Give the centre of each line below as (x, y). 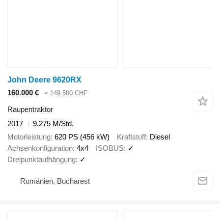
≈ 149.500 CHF (66, 93)
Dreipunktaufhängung (41, 159)
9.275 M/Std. (53, 124)
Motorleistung (29, 137)
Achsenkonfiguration (40, 148)
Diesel (160, 137)
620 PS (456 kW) (82, 137)
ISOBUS (110, 148)
